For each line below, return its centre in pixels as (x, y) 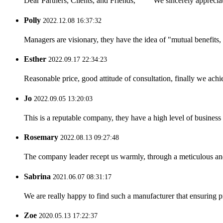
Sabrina (38, 176)
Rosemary (42, 137)
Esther (36, 59)
